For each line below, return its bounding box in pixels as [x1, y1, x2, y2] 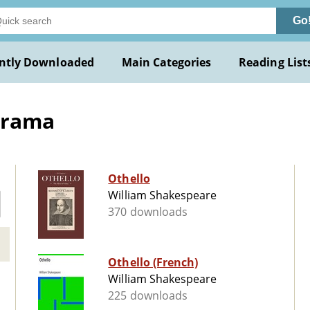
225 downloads [108, 288, 188, 304]
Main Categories [121, 55, 212, 70]
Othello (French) [108, 255, 198, 271]
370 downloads [108, 204, 188, 220]
